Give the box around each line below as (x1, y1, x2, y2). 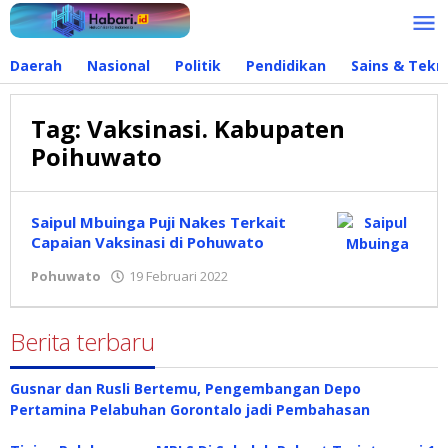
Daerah (10, 56, 62, 75)
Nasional (87, 56, 150, 75)
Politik (175, 56, 221, 75)
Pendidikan (246, 56, 326, 75)
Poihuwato (31, 140, 162, 173)
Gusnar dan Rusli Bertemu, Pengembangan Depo (10, 379, 361, 398)
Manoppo (238, 305, 303, 323)
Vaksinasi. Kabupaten (87, 112, 345, 145)
